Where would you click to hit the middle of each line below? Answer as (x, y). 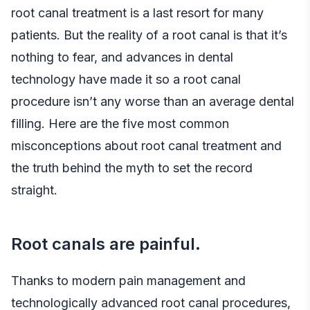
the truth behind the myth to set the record (132, 167)
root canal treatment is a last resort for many (137, 12)
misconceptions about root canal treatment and (146, 145)
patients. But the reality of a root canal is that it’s (149, 35)
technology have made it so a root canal (126, 79)
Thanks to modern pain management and (128, 280)
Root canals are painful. (106, 244)
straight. (34, 190)
